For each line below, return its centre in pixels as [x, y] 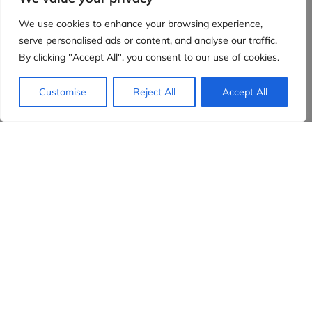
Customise [63, 92]
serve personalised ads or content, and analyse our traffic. [148, 40]
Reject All [154, 92]
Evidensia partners [87, 175]
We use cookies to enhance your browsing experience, [141, 24]
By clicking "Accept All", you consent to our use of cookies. [149, 57]
